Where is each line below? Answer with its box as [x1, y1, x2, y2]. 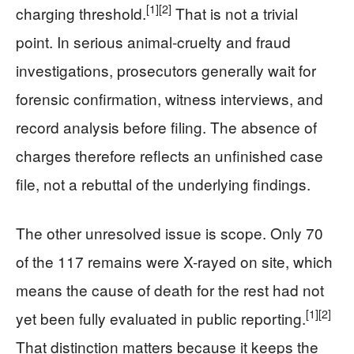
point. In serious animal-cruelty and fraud [16, 30, 291, 52]
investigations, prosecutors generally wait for [16, 58, 316, 81]
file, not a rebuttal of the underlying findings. [16, 172, 311, 194]
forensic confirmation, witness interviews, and [16, 87, 323, 109]
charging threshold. [16, 2, 146, 24]
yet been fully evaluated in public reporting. [16, 307, 306, 329]
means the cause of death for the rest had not [16, 278, 324, 300]
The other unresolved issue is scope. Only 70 [16, 221, 323, 243]
